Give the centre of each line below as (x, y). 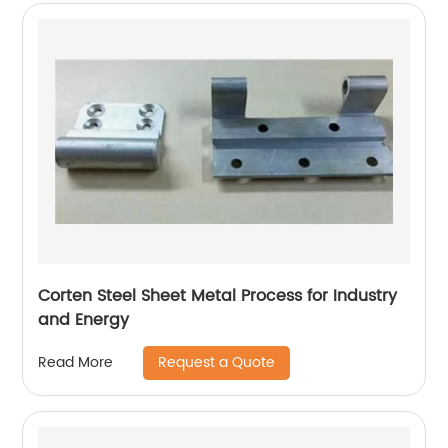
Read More (76, 363)
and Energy (84, 319)
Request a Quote (217, 362)
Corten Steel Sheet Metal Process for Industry (218, 295)
